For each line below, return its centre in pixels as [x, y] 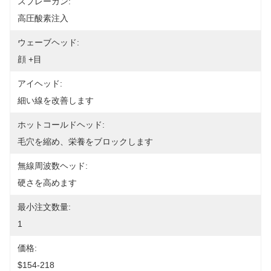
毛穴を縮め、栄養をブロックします [85, 142]
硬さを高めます [47, 183]
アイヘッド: [40, 83]
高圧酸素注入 [43, 18]
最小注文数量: [44, 207]
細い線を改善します [56, 100]
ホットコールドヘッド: [61, 125]
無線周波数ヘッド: [53, 166]
